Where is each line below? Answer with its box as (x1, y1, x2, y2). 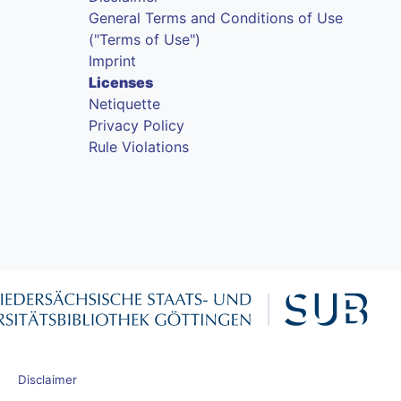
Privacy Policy (89, 115, 185, 134)
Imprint (89, 51, 137, 70)
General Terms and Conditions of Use (89, 8, 344, 27)
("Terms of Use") (89, 30, 201, 48)
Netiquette (89, 94, 161, 113)
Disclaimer (18, 371, 78, 387)
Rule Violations (89, 137, 190, 156)
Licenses (89, 73, 154, 91)
